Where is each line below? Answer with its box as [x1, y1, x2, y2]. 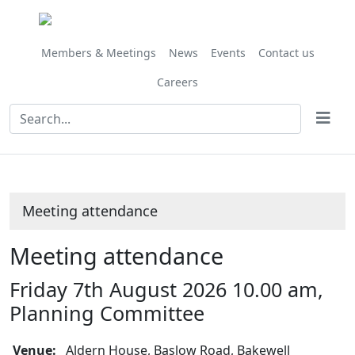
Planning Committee [10, 300, 204, 326]
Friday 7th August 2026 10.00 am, [10, 276, 323, 303]
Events [210, 45, 246, 60]
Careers [157, 74, 198, 90]
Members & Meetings [40, 45, 156, 60]
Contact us [258, 45, 315, 60]
